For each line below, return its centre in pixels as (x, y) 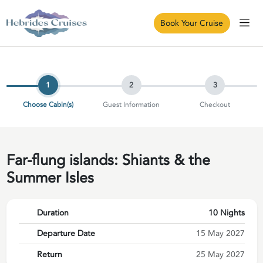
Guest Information (131, 104)
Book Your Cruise (192, 23)
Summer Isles (50, 178)
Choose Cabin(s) (48, 104)
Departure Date (66, 234)
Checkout (215, 104)
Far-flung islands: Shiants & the (108, 160)
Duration (53, 213)
